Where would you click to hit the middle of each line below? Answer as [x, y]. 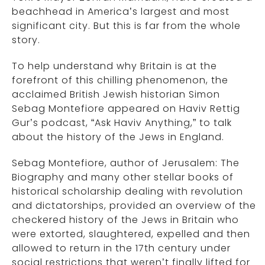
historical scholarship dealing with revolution [127, 191]
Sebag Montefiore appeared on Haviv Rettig [126, 109]
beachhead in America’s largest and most [121, 12]
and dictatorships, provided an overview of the [134, 206]
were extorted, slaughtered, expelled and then [131, 234]
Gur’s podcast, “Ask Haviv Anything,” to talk [122, 123]
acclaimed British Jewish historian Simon [116, 94]
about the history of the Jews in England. [118, 137]
